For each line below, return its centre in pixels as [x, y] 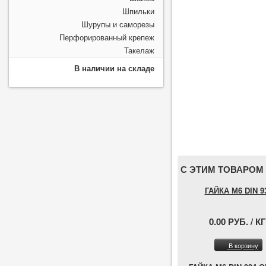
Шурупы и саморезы [118, 24]
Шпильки [139, 11]
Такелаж [140, 50]
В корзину [243, 246]
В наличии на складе [115, 68]
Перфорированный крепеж [107, 37]
